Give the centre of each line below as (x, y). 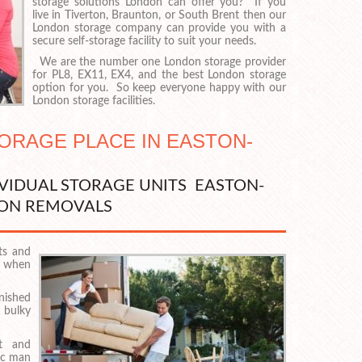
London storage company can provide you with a (159, 28)
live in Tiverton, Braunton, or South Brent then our (159, 15)
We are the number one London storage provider (159, 62)
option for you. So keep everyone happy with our (159, 88)
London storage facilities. (94, 101)
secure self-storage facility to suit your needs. (144, 41)
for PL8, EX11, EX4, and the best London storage (159, 75)
